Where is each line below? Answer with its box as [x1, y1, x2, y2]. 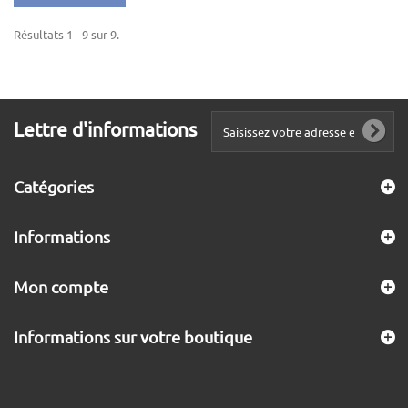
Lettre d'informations [14, 117, 197, 140]
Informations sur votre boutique [14, 327, 252, 346]
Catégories [14, 177, 94, 196]
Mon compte [14, 277, 108, 296]
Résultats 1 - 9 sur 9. [14, 26, 119, 42]
